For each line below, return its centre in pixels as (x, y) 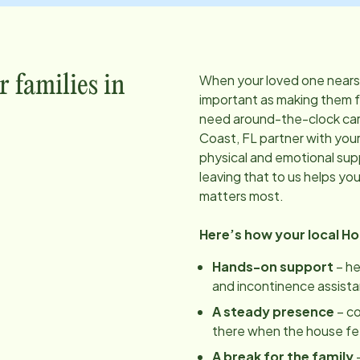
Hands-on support (274, 266)
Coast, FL (228, 138)
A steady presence (273, 311)
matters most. (241, 196)
